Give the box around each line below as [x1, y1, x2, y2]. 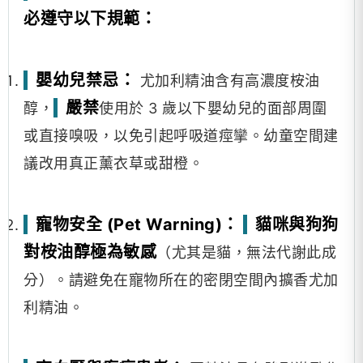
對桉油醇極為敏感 [23, 242, 156, 262]
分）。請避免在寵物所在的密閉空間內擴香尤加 [23, 271, 339, 288]
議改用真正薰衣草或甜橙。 [23, 155, 203, 172]
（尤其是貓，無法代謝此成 [156, 244, 336, 261]
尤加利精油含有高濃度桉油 [135, 72, 320, 89]
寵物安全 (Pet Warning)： [36, 215, 239, 234]
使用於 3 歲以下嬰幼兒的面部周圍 [99, 100, 327, 117]
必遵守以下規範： [23, 9, 156, 28]
